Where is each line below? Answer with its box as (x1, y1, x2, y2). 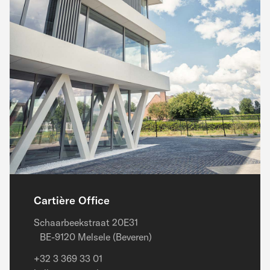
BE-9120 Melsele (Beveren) (34, 231, 152, 243)
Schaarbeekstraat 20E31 (34, 216, 138, 228)
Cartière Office (34, 193, 110, 207)
